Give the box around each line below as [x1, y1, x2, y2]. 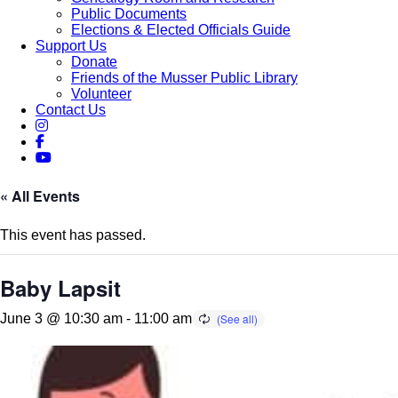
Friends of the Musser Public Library [71, 70, 298, 86]
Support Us [36, 38, 107, 54]
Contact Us [36, 102, 106, 118]
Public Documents [71, 6, 187, 22]
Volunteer [71, 86, 131, 102]
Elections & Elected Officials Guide [71, 22, 291, 38]
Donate [71, 54, 117, 70]
